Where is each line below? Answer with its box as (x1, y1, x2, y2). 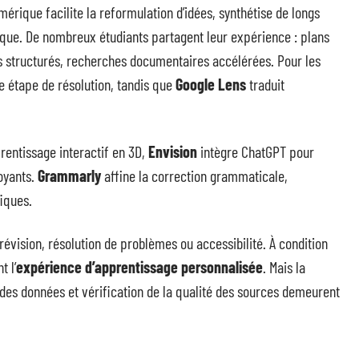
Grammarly (38, 166, 101, 185)
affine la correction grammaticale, (101, 166, 288, 185)
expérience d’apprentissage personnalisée (16, 257, 263, 276)
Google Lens (175, 75, 246, 94)
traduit (246, 75, 284, 94)
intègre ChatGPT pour (197, 142, 314, 161)
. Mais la (263, 257, 305, 276)
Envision (148, 142, 197, 161)
